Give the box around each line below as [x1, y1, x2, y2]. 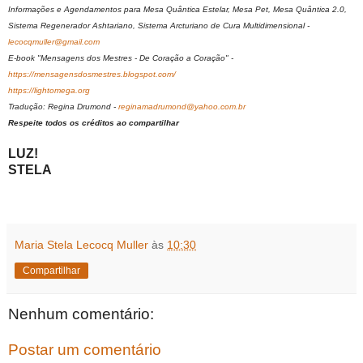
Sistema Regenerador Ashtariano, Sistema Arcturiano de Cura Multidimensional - [8, 21, 310, 31]
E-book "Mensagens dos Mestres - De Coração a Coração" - [8, 53, 233, 63]
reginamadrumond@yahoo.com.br [118, 102, 246, 112]
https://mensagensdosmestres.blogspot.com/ [8, 70, 176, 79]
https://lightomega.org [8, 86, 90, 96]
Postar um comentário [8, 340, 161, 358]
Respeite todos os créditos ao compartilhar [8, 118, 179, 128]
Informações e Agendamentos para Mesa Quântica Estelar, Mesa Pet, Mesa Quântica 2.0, [8, 5, 347, 15]
